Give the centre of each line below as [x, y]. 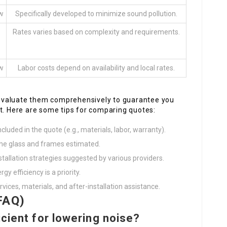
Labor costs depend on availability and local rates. [96, 68]
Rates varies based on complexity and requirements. [96, 32]
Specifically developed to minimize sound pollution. [96, 14]
